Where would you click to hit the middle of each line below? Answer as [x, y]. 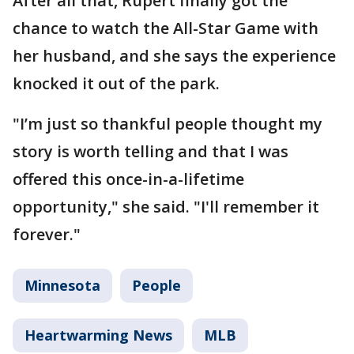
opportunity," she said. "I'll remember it [166, 207]
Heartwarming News [98, 335]
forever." [47, 235]
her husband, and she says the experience [174, 56]
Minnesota [62, 286]
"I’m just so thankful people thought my [168, 124]
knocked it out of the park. [116, 84]
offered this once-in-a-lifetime [128, 179]
